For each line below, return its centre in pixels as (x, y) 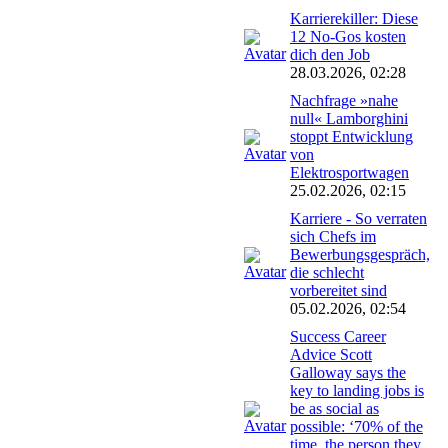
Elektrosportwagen (349, 172)
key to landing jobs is (357, 390)
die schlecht (327, 272)
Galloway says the (348, 372)
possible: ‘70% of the (356, 426)
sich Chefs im (333, 236)
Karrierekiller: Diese (354, 18)
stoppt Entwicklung (351, 136)
